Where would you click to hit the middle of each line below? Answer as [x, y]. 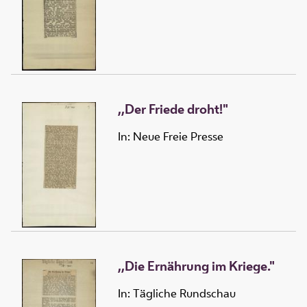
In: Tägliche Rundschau [177, 294]
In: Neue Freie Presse [171, 137]
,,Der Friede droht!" [173, 109]
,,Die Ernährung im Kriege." [196, 266]
